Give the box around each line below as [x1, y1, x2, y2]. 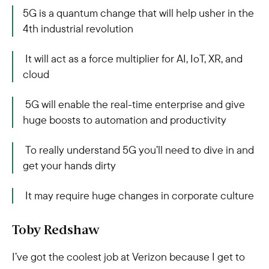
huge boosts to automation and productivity [23, 113, 226, 127]
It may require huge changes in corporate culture [23, 189, 254, 202]
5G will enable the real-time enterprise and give [23, 97, 245, 111]
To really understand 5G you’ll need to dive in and [23, 143, 254, 157]
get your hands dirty [23, 159, 116, 172]
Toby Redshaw [12, 224, 100, 238]
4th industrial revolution [23, 22, 133, 35]
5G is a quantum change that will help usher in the [23, 6, 254, 20]
